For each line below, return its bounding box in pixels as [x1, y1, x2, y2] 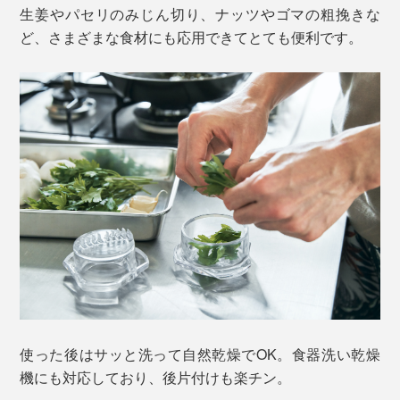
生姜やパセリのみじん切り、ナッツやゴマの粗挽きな [20, 4, 380, 25]
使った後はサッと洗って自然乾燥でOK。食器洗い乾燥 [20, 344, 380, 365]
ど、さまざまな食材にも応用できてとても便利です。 [20, 27, 363, 48]
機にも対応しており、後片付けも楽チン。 [20, 367, 292, 388]
